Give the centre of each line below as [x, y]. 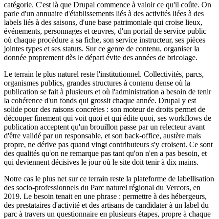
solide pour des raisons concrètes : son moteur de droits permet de [105, 109]
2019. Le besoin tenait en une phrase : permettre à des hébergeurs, [105, 196]
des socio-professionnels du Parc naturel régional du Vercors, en [102, 187]
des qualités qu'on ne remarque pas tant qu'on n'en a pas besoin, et [105, 153]
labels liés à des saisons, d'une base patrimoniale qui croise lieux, [103, 22]
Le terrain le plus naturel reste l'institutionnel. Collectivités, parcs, [104, 74]
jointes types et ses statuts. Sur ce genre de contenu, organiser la [102, 48]
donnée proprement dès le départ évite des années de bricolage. [101, 57]
